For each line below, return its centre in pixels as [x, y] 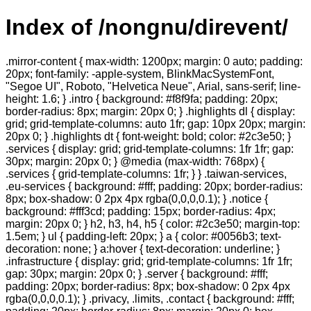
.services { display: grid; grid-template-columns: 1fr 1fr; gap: [150, 149]
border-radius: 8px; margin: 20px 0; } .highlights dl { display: [150, 111]
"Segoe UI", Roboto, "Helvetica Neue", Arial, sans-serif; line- [153, 86]
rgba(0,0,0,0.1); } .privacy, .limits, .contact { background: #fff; [150, 299]
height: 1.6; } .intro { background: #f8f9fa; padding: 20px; [142, 99]
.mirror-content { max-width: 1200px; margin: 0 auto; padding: [154, 61]
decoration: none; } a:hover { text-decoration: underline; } [143, 249]
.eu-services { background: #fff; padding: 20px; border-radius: [154, 186]
